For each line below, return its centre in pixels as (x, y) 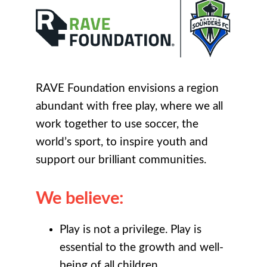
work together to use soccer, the (117, 124)
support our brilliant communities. (122, 160)
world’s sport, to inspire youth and (122, 142)
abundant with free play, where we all (129, 106)
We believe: (80, 198)
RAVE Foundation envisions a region (127, 88)
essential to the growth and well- (142, 248)
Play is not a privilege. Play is (131, 230)
